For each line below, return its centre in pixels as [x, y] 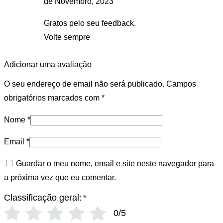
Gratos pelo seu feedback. [90, 23]
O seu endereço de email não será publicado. [84, 84]
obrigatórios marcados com [53, 98]
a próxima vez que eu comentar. [60, 178]
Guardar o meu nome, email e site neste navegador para [115, 164]
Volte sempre [67, 37]
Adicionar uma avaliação [48, 65]
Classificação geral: [43, 198]
